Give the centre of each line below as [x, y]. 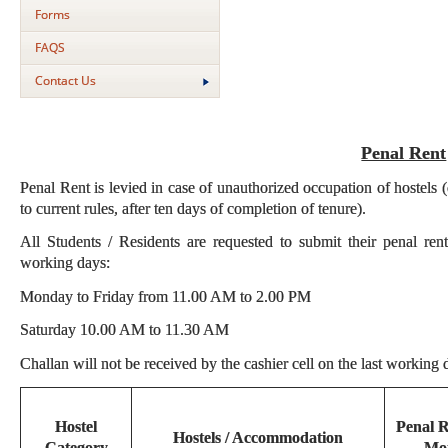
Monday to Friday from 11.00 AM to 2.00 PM [165, 296]
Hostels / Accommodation [258, 437]
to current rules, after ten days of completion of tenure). [193, 208]
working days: [65, 262]
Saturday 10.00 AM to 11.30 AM [124, 329]
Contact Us [65, 80]
